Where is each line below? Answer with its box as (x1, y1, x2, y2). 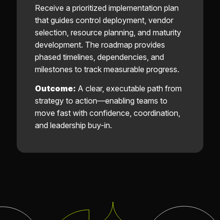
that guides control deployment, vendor (34, 15, 173, 26)
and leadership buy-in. (34, 120, 112, 130)
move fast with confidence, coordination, (34, 108, 180, 118)
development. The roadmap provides (34, 40, 165, 50)
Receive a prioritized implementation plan (34, 3, 179, 13)
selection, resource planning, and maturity (34, 27, 181, 38)
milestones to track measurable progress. (34, 64, 179, 75)
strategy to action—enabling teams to (34, 95, 167, 106)
